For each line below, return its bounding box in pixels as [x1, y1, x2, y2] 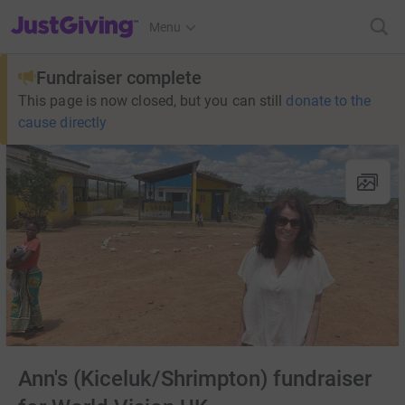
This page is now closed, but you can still [18, 92, 283, 109]
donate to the [286, 92, 372, 109]
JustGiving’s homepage [10, 8, 141, 23]
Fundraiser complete [36, 67, 202, 89]
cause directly [18, 114, 108, 131]
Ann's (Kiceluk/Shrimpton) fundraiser [18, 366, 372, 392]
